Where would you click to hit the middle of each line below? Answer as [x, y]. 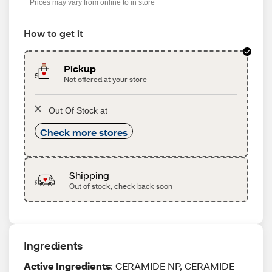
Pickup [80, 68]
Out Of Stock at [78, 110]
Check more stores [84, 132]
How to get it [53, 33]
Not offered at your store [106, 79]
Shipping [89, 175]
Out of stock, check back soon [121, 186]
